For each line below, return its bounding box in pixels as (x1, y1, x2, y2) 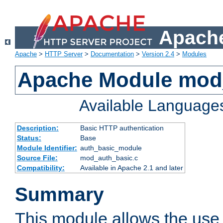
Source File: (16, 154, 58, 162)
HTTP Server (45, 50, 83, 58)
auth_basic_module (80, 144, 142, 152)
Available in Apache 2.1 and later (80, 164, 183, 172)
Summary (15, 184, 104, 206)
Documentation (91, 50, 134, 58)
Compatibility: (16, 164, 65, 172)
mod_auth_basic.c (80, 154, 138, 162)
